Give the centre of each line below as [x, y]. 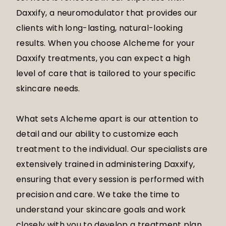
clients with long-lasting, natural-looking [100, 28]
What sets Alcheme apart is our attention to [107, 119]
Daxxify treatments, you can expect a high [103, 59]
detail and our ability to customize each [97, 134]
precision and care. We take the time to [98, 195]
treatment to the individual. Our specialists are [112, 149]
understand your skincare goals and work [101, 210]
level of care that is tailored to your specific [106, 74]
